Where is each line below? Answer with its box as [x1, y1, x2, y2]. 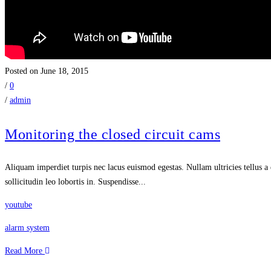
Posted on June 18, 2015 [5, 66, 88, 76]
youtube [5, 200, 32, 210]
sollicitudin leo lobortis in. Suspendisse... [5, 177, 146, 187]
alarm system [5, 223, 50, 233]
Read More [5, 246, 45, 256]
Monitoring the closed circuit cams [5, 126, 220, 142]
